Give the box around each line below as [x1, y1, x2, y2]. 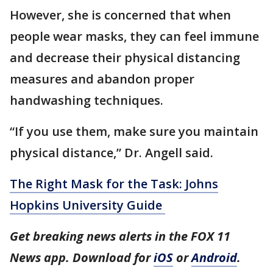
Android [191, 249, 237, 266]
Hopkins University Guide [10, 197, 165, 214]
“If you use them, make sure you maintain [10, 123, 258, 140]
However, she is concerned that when [10, 7, 231, 24]
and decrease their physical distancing [10, 49, 240, 66]
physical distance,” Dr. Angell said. [10, 144, 213, 161]
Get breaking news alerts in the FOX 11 [10, 228, 230, 245]
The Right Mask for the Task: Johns [10, 175, 218, 193]
